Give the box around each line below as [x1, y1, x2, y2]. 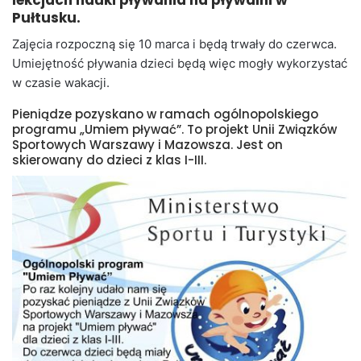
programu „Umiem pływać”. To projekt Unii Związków [12, 121, 337, 139]
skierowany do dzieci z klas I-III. [12, 151, 206, 169]
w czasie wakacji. [12, 75, 110, 91]
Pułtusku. [12, 8, 81, 28]
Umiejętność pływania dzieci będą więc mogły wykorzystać [12, 56, 347, 72]
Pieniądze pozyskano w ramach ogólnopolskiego [12, 106, 318, 123]
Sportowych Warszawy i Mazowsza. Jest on [12, 136, 283, 154]
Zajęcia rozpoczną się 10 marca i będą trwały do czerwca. [12, 36, 337, 52]
